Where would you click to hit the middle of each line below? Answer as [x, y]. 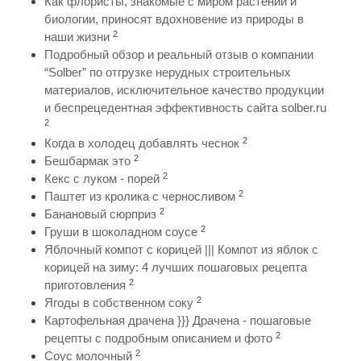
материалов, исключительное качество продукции [184, 90]
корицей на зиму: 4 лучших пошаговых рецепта [176, 268]
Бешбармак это [87, 161]
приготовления [85, 285]
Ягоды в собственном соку [119, 303]
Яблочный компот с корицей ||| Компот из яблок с [181, 250]
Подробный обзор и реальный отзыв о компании [179, 55]
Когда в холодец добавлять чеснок [142, 143]
